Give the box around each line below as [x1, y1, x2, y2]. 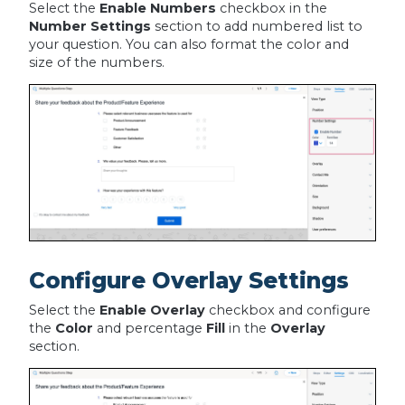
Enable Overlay [99, 301, 205, 318]
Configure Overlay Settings [28, 266, 349, 294]
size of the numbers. [28, 53, 165, 71]
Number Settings [28, 17, 151, 34]
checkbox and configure [204, 301, 371, 318]
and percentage [92, 319, 206, 336]
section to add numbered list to [150, 17, 363, 34]
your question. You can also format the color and [28, 35, 349, 52]
